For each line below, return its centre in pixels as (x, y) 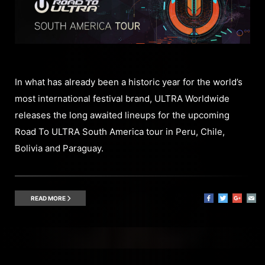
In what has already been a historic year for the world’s (129, 82)
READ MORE (49, 198)
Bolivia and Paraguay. (59, 148)
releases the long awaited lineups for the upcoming (122, 115)
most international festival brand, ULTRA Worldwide (122, 99)
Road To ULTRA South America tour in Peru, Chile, (120, 132)
